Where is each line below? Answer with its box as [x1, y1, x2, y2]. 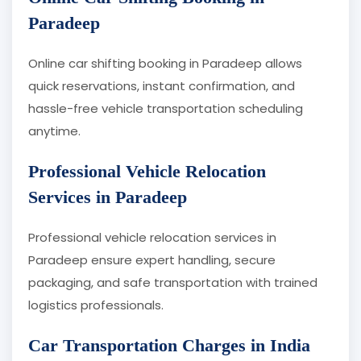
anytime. [28, 122, 81, 140]
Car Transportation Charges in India [28, 335, 310, 356]
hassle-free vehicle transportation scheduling [28, 100, 303, 118]
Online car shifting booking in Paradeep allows [28, 55, 302, 73]
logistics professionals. [28, 297, 164, 314]
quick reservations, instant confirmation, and [28, 77, 295, 95]
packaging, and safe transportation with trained [28, 274, 317, 292]
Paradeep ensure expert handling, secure [28, 251, 276, 269]
